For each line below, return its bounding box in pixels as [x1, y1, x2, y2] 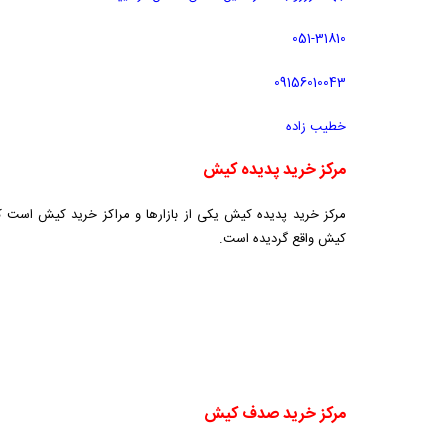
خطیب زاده [286, 116, 346, 138]
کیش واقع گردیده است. [219, 228, 346, 250]
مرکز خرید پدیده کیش [203, 157, 346, 184]
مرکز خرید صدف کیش [204, 401, 346, 428]
